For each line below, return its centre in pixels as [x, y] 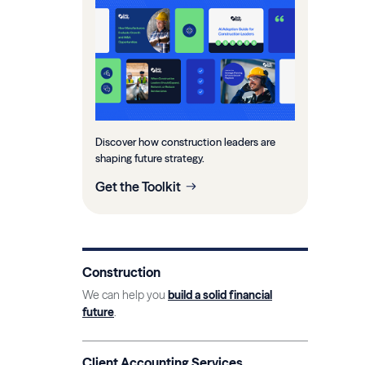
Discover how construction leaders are [185, 141]
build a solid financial [220, 295]
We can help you [125, 295]
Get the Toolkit [138, 186]
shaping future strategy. [150, 158]
